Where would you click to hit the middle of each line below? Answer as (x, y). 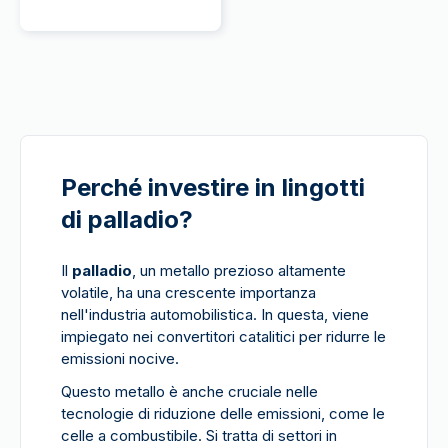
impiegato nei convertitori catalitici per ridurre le (223, 336)
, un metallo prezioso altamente (239, 270)
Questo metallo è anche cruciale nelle (189, 391)
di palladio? (127, 219)
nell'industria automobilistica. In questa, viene (215, 314)
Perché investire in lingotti (213, 187)
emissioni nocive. (120, 358)
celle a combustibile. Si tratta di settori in (199, 435)
